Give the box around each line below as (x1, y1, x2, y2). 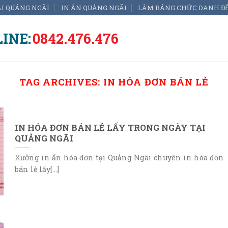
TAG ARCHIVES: (19, 76, 103, 88)
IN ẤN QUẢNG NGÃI (61, 4, 127, 12)
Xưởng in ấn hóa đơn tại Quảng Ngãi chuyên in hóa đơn (14, 153, 224, 163)
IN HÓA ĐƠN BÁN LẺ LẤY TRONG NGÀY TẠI (14, 122, 206, 133)
